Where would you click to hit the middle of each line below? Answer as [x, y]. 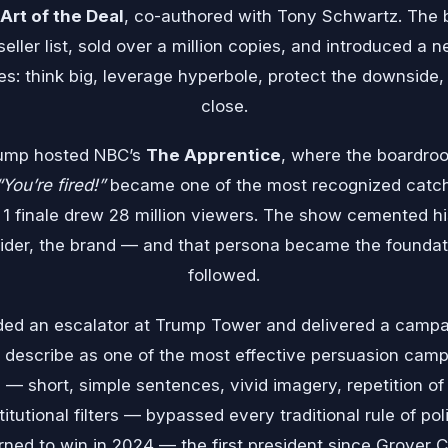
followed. [224, 275]
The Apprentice [213, 155]
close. [224, 106]
